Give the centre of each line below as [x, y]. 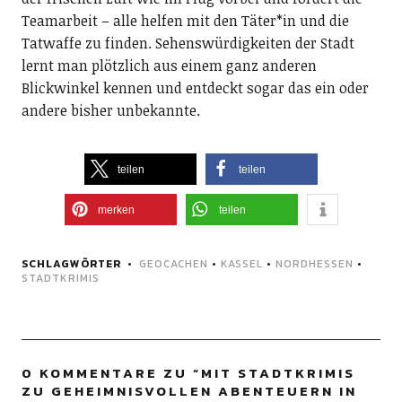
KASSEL [241, 264]
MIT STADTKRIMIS [278, 373]
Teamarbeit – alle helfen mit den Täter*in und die [185, 21]
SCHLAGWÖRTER [71, 264]
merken [116, 210]
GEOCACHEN [173, 264]
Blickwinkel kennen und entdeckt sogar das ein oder [195, 88]
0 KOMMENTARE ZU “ [111, 373]
